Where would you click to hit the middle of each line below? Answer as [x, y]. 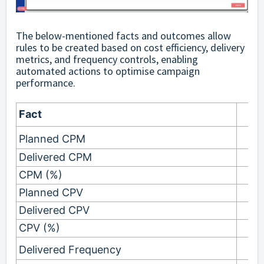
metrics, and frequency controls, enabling [107, 59]
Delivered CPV [54, 210]
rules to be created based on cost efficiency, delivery [130, 47]
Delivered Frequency [70, 249]
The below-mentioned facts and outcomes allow [123, 35]
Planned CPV [51, 192]
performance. [46, 82]
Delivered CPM [55, 157]
